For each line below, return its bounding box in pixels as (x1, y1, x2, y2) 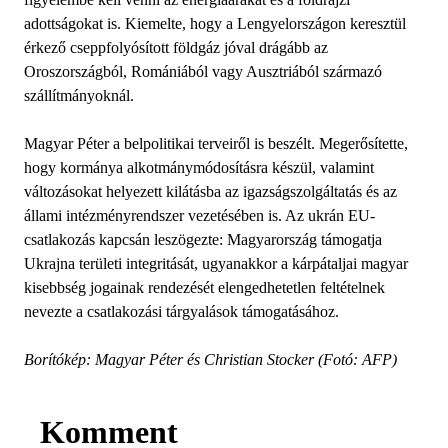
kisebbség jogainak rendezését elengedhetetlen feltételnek (24, 278, 385, 296)
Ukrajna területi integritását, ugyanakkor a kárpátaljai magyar (24, 254, 408, 272)
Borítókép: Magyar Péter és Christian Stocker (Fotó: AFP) (24, 350, 397, 368)
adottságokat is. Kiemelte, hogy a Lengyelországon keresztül (24, 14, 406, 32)
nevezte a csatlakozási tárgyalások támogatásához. (24, 302, 339, 320)
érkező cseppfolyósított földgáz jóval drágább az (24, 38, 328, 56)
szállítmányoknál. (24, 86, 134, 104)
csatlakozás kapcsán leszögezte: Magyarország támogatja (24, 230, 382, 248)
